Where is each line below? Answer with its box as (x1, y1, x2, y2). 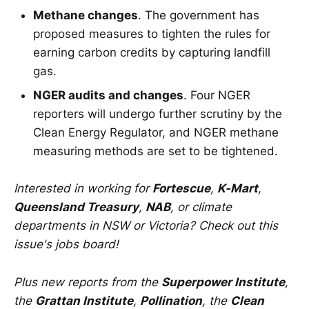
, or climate (170, 200, 232, 215)
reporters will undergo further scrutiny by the (33, 107, 282, 121)
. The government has (138, 8, 259, 23)
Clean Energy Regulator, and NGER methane (33, 126, 279, 140)
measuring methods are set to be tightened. (33, 144, 278, 159)
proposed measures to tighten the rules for (33, 27, 270, 41)
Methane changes (33, 8, 138, 23)
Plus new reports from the (14, 275, 161, 289)
